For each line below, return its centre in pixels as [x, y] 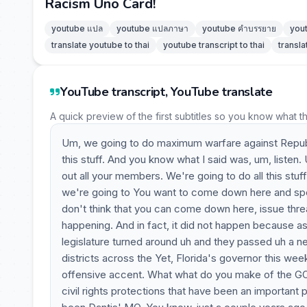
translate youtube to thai [100, 45]
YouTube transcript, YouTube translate [167, 92]
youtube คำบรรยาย [239, 28]
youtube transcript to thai [214, 45]
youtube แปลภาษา [152, 28]
